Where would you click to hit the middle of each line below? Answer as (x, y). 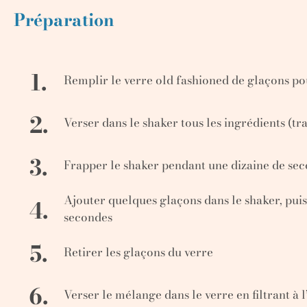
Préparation (64, 20)
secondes (88, 217)
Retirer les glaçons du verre (138, 252)
